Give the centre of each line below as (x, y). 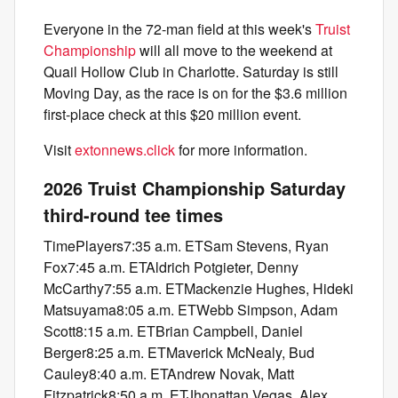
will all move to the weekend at (234, 50)
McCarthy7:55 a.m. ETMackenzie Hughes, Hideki (199, 288)
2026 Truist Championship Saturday (195, 188)
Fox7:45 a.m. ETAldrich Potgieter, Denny (171, 267)
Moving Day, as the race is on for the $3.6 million (195, 93)
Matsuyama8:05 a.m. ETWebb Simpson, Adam (191, 310)
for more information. (241, 150)
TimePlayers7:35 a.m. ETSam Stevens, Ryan (186, 246)
